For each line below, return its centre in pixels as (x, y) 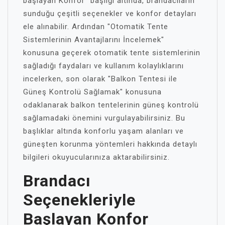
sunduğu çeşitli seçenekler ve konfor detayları (110, 13)
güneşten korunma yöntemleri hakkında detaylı (110, 144)
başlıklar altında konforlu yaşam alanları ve (103, 131)
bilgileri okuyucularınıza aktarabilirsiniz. (96, 157)
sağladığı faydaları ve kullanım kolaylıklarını (103, 66)
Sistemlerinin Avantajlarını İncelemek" (94, 39)
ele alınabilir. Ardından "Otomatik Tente (96, 26)
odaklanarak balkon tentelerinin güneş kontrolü (111, 105)
